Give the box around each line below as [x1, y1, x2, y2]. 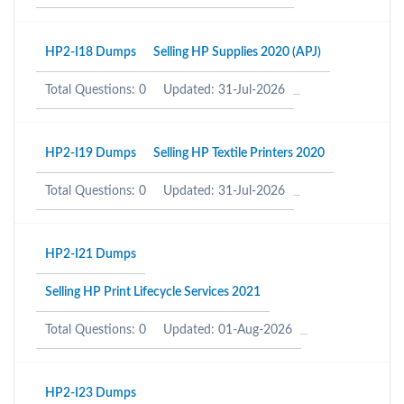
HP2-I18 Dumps [45, 46, 136, 59]
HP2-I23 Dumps [45, 387, 136, 399]
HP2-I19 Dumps [45, 147, 136, 160]
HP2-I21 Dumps [45, 248, 136, 261]
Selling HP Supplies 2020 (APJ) [153, 46, 321, 59]
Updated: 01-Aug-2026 [163, 324, 292, 336]
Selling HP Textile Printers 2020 [153, 147, 325, 160]
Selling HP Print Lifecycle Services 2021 [45, 286, 261, 298]
